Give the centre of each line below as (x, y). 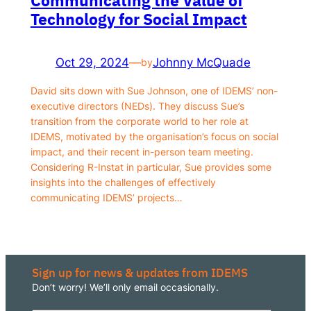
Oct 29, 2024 (92, 62)
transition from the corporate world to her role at (139, 121)
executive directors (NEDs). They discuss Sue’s (137, 106)
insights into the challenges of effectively (123, 182)
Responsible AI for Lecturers (109, 36)
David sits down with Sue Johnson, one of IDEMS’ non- (154, 90)
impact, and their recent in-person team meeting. (142, 151)
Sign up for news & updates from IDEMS (140, 273)
